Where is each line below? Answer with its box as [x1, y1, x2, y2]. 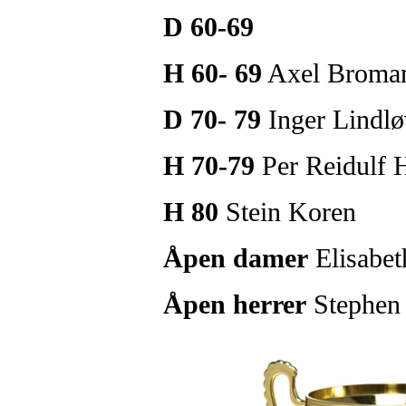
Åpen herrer [163, 288, 306, 320]
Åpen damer [163, 242, 308, 274]
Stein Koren [218, 196, 356, 227]
